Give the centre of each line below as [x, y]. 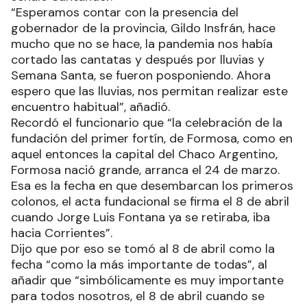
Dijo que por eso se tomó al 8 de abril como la [143, 248]
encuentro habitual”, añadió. [90, 107]
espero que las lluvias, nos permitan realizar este [149, 91]
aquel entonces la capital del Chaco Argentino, [144, 154]
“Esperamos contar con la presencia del [125, 12]
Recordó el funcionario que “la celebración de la [147, 122]
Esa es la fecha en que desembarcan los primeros [152, 185]
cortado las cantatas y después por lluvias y [138, 59]
